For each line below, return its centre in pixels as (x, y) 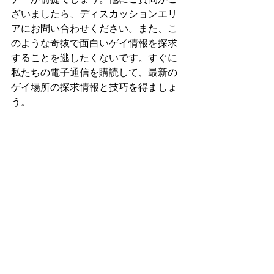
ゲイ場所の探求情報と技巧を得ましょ (94, 87)
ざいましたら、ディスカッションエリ (94, 13)
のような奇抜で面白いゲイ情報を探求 (94, 43)
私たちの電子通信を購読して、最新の (94, 72)
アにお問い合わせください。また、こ (94, 28)
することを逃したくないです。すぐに (94, 57)
